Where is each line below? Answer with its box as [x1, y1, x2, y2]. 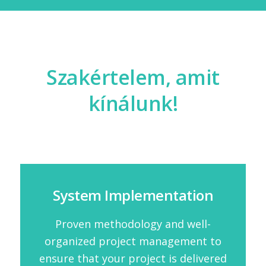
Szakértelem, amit [46, 64, 220, 91]
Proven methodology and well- [55, 216, 211, 231]
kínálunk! [88, 90, 178, 118]
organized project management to [44, 233, 221, 248]
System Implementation [52, 185, 214, 205]
